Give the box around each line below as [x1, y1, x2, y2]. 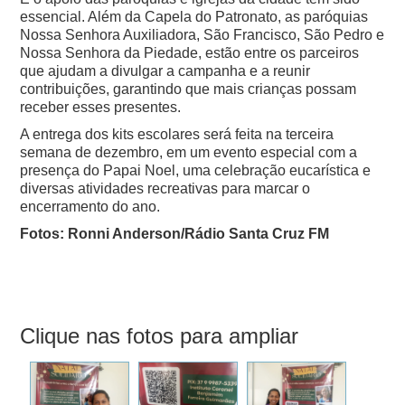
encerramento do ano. [20, 199, 161, 215]
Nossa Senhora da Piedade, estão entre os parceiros [20, 45, 360, 61]
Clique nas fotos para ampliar [20, 324, 299, 349]
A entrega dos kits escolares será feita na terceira [20, 127, 334, 143]
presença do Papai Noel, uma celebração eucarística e [20, 163, 372, 179]
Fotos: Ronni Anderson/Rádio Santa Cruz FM [20, 226, 330, 242]
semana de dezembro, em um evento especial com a [20, 145, 358, 161]
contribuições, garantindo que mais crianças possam [20, 81, 357, 98]
